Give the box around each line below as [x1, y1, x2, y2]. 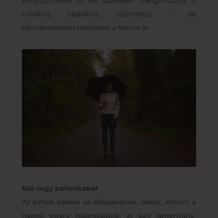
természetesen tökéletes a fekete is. [21, 23, 149, 32]
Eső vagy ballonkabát [21, 183, 98, 193]
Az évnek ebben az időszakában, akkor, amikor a [21, 197, 197, 206]
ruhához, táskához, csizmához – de [21, 9, 197, 18]
